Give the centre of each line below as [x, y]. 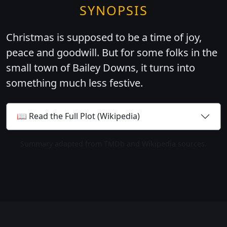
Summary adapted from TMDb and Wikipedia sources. [113, 143]
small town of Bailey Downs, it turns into [101, 67]
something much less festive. [74, 83]
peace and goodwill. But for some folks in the [112, 52]
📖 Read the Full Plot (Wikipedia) [78, 116]
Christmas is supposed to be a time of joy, [104, 37]
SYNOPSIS [113, 10]
